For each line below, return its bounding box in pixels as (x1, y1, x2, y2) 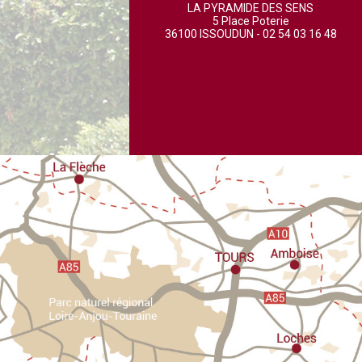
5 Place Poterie (212, 15, 289, 27)
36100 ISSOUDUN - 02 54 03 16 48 (164, 27, 337, 40)
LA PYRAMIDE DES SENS (187, 2, 314, 15)
